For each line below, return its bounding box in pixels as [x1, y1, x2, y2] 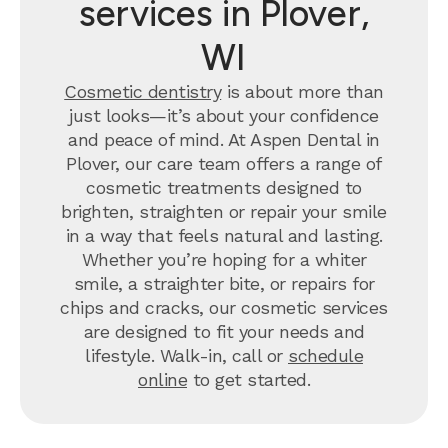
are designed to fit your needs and [83, 321, 365, 342]
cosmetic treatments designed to [86, 177, 362, 198]
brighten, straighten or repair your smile [61, 201, 387, 222]
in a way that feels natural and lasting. [65, 225, 383, 246]
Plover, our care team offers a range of [66, 153, 382, 174]
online [138, 369, 187, 390]
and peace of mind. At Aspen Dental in [68, 129, 380, 150]
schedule [288, 345, 363, 366]
